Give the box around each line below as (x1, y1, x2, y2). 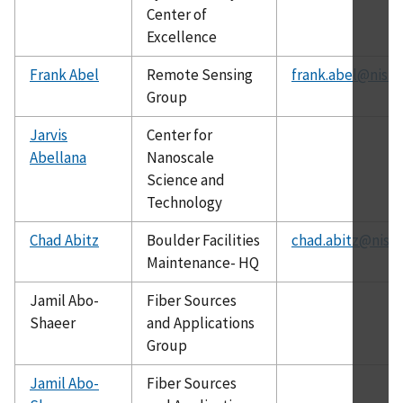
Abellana (30, 147, 86, 167)
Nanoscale (147, 147, 214, 167)
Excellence (147, 26, 217, 47)
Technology (147, 192, 222, 212)
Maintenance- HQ (147, 252, 259, 273)
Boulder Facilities (147, 229, 260, 250)
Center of (147, 4, 207, 24)
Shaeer (30, 312, 76, 333)
